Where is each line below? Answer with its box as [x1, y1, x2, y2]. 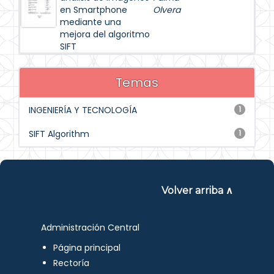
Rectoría [53, 257, 90, 269]
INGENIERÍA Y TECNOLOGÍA [29, 104, 137, 116]
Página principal [53, 242, 121, 254]
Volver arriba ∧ [161, 185, 233, 196]
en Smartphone [60, 4, 127, 16]
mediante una [60, 16, 121, 28]
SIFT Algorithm [29, 128, 89, 140]
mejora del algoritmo [60, 28, 150, 40]
